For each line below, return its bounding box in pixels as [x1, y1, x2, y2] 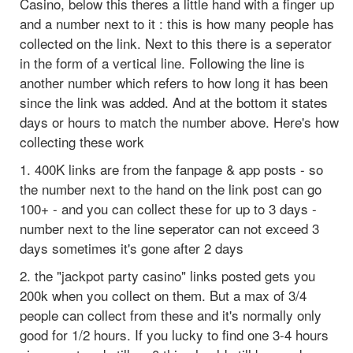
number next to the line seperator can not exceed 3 [20, 217, 319, 238]
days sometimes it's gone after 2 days [20, 237, 243, 258]
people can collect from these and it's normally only [20, 304, 321, 325]
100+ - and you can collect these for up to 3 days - [20, 198, 317, 218]
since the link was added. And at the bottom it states [20, 91, 328, 112]
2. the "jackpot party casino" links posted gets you [20, 265, 315, 285]
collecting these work [20, 131, 144, 151]
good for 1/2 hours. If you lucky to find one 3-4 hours [20, 324, 329, 344]
